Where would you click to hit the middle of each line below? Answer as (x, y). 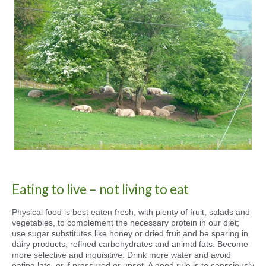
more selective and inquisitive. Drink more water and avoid (121, 255)
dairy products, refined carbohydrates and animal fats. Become (130, 244)
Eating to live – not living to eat (100, 189)
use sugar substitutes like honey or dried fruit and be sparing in (130, 233)
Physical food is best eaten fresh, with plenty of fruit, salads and (131, 212)
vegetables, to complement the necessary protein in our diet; (126, 223)
